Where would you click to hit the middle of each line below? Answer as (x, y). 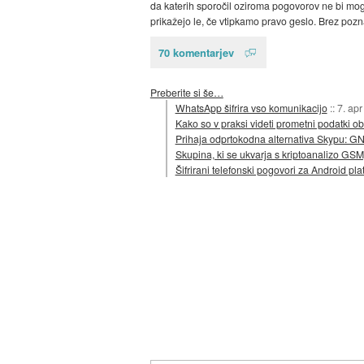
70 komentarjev (196, 53)
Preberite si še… (186, 92)
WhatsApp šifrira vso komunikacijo (251, 107)
